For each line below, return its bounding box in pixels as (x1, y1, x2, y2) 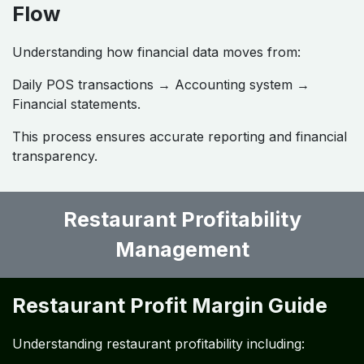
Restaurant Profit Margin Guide (12, 293, 327, 318)
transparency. (12, 148, 97, 165)
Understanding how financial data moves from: (12, 44, 301, 61)
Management (115, 237, 249, 262)
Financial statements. (12, 96, 141, 113)
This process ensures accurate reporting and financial (12, 128, 347, 145)
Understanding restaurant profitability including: (12, 336, 305, 353)
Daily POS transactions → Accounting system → (12, 76, 310, 93)
